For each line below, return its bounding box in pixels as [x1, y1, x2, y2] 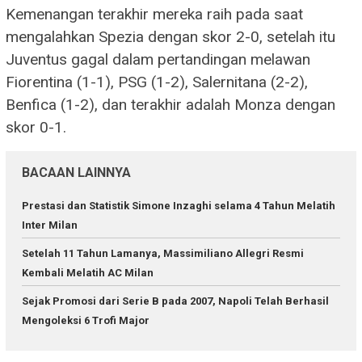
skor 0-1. [6, 118, 66, 137]
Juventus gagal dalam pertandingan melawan [6, 50, 310, 69]
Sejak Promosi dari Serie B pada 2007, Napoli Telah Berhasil [22, 295, 329, 308]
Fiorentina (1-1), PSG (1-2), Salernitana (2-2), [6, 73, 308, 92]
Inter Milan [22, 219, 78, 232]
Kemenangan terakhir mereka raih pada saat [6, 5, 303, 24]
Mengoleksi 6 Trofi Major [22, 314, 149, 327]
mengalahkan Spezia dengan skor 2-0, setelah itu [6, 27, 335, 47]
